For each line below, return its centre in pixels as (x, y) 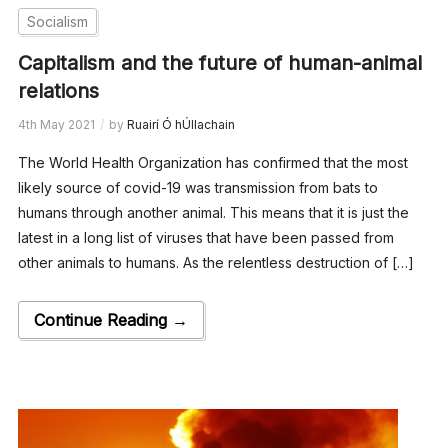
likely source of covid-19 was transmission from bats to (197, 187)
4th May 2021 (56, 124)
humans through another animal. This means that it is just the (213, 212)
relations (58, 90)
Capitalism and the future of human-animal (219, 62)
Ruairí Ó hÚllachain (180, 124)
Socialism (57, 21)
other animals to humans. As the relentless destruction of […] (215, 262)
